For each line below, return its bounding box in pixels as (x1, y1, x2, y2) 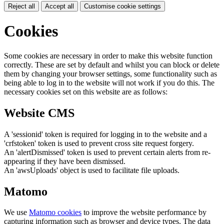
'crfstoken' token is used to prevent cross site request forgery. (4, 138, 194, 147)
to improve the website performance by (81, 208, 206, 217)
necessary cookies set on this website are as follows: (4, 87, 167, 96)
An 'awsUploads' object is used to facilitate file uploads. (4, 165, 179, 174)
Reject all (8, 2, 35, 10)
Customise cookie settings (84, 2, 161, 10)
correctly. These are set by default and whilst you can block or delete (4, 60, 219, 69)
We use (4, 208, 29, 217)
